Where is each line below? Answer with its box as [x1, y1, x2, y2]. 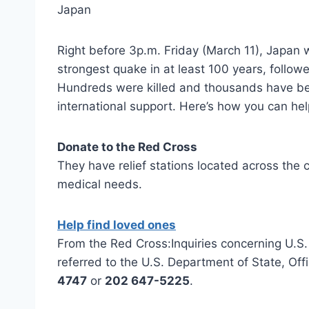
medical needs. [57, 177, 142, 191]
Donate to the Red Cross [57, 139, 197, 154]
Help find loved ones [57, 217, 176, 232]
